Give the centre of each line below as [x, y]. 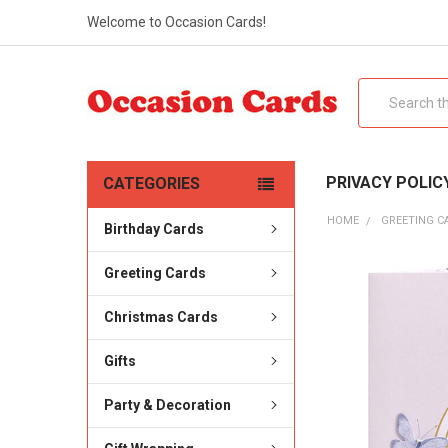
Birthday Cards [153, 228]
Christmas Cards [160, 316]
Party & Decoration [167, 404]
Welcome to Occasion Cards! [176, 21]
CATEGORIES [151, 183]
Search [380, 87]
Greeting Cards [154, 272]
